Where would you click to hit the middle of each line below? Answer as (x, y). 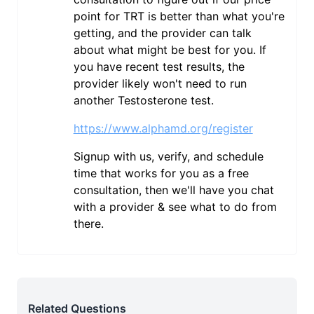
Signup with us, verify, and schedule (168, 156)
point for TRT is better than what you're (179, 16)
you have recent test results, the (159, 67)
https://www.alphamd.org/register (163, 128)
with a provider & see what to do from (175, 207)
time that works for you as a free (161, 173)
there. (88, 224)
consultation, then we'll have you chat (173, 190)
